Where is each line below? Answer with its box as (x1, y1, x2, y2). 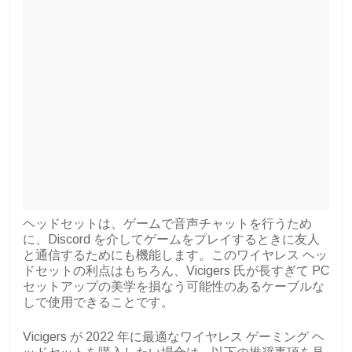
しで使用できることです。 (23, 295, 174, 310)
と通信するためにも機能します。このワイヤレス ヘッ (23, 248, 328, 262)
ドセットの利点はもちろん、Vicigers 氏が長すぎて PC (23, 264, 329, 278)
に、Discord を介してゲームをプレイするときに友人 (23, 233, 320, 247)
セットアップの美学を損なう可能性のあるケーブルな (23, 280, 324, 294)
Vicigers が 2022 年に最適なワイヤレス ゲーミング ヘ (23, 330, 324, 344)
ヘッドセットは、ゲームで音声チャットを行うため (23, 217, 312, 231)
